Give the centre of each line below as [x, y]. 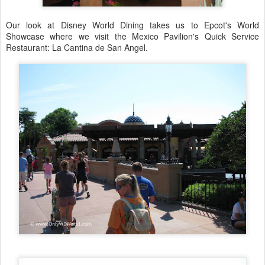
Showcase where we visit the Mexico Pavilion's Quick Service [132, 36]
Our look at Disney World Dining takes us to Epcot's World [132, 25]
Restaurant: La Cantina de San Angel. [77, 47]
